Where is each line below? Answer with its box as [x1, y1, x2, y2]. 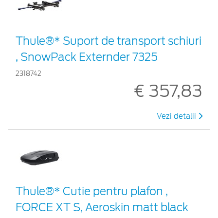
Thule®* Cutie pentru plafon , [16, 185, 168, 198]
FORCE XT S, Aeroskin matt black [16, 201, 188, 214]
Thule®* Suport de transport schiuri [16, 35, 201, 48]
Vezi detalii [157, 112, 198, 121]
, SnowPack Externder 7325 [16, 51, 158, 64]
